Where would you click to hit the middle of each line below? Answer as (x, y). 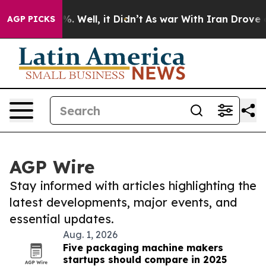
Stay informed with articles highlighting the (133, 186)
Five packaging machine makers (143, 248)
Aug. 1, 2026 (90, 235)
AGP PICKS (31, 19)
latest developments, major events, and (123, 202)
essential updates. (62, 219)
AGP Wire (52, 167)
